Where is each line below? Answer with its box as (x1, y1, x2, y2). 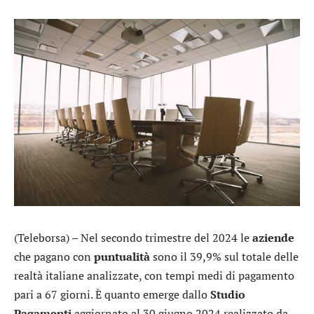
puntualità (94, 248, 150, 264)
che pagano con (14, 248, 94, 264)
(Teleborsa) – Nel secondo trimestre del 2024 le (14, 229, 252, 245)
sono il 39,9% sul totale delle (150, 248, 299, 264)
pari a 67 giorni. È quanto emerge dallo (14, 286, 210, 302)
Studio (210, 286, 245, 302)
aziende (252, 229, 294, 245)
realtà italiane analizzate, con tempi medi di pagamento (14, 267, 294, 283)
